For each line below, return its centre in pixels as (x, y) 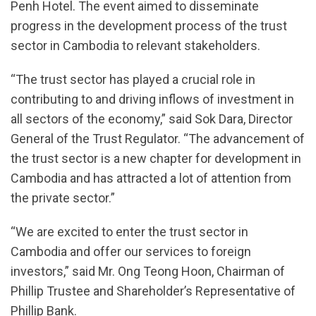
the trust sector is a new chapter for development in (156, 159)
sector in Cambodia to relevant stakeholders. (135, 46)
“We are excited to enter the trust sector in (129, 232)
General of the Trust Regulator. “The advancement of (158, 139)
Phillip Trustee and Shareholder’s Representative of (153, 291)
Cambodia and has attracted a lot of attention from (151, 178)
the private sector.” (63, 198)
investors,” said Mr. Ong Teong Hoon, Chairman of (148, 272)
